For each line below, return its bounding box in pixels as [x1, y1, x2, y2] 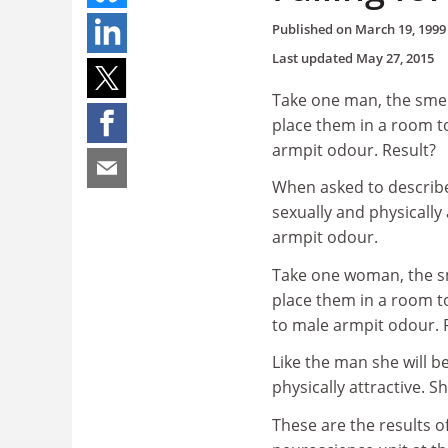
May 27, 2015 [356, 48, 434, 67]
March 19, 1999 [355, 19, 446, 38]
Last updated [272, 48, 356, 67]
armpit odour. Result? [272, 138, 436, 161]
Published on [272, 19, 355, 38]
